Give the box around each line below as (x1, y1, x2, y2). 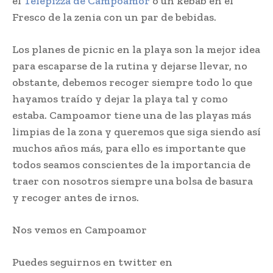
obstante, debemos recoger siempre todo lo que (12, 76, 252, 90)
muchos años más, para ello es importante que (12, 141, 246, 155)
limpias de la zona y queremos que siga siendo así (12, 125, 261, 139)
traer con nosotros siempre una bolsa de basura (12, 174, 253, 188)
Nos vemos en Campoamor (12, 223, 147, 237)
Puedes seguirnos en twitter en (12, 255, 172, 269)
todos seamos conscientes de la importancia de (12, 158, 250, 172)
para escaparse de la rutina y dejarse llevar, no (12, 59, 247, 73)
